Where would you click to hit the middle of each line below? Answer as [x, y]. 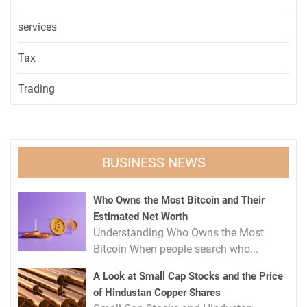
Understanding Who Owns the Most [179, 233]
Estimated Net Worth [140, 217]
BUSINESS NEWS [153, 163]
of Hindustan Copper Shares [157, 293]
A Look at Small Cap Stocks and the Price [188, 277]
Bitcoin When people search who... [176, 249]
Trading [36, 89]
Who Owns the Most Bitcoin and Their [179, 200]
